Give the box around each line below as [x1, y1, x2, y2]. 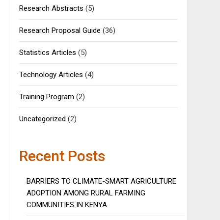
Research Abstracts [19, 4, 83, 13]
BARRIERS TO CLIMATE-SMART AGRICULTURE [26, 177, 176, 186]
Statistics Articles [19, 48, 76, 57]
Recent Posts [19, 147, 105, 165]
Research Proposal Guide [19, 26, 101, 35]
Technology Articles [19, 70, 83, 80]
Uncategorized [19, 114, 66, 124]
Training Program [19, 92, 74, 102]
